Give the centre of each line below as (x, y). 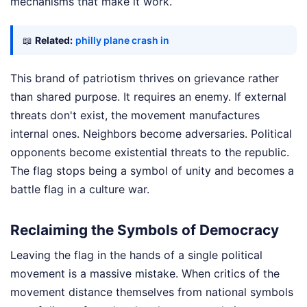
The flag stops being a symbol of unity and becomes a (152, 171)
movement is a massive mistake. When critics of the (145, 274)
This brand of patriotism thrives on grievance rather (145, 78)
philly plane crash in (122, 40)
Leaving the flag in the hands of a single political (136, 255)
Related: (54, 40)
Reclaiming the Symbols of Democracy (145, 230)
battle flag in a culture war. (80, 189)
